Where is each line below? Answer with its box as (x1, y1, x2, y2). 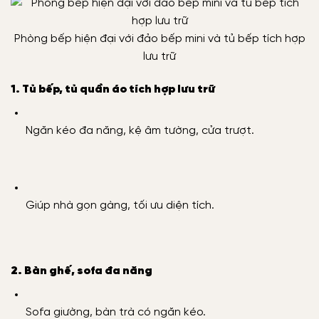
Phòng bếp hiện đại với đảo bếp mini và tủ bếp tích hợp (14, 33, 305, 46)
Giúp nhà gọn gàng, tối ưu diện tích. (25, 199, 214, 212)
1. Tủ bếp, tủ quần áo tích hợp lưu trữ (11, 83, 215, 95)
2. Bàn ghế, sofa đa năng (11, 264, 152, 277)
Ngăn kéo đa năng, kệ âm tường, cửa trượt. (25, 124, 254, 137)
